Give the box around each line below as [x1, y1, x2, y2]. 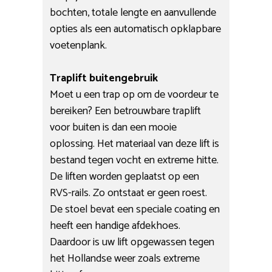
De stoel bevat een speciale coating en [50, 200, 220, 219]
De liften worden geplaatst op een [50, 167, 200, 186]
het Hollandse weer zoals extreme [50, 249, 200, 268]
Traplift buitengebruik [50, 69, 158, 87]
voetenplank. [50, 36, 107, 55]
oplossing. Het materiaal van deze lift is [50, 134, 220, 153]
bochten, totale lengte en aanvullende [50, 3, 217, 22]
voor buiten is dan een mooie [50, 118, 177, 137]
